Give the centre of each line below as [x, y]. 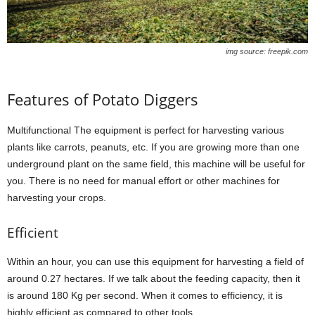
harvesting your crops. [57, 197]
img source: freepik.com [267, 51]
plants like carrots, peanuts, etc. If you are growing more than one [153, 147]
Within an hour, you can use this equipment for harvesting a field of [155, 261]
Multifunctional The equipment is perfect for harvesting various [146, 130]
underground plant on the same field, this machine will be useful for [156, 163]
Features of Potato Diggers [103, 99]
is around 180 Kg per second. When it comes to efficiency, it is [145, 295]
